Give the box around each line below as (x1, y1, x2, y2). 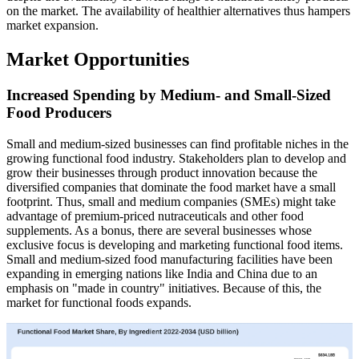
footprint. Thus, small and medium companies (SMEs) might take (6, 194, 336, 208)
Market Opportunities (6, 48, 189, 70)
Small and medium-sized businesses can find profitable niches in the (6, 136, 349, 151)
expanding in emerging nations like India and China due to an (6, 266, 317, 280)
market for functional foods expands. (6, 295, 192, 309)
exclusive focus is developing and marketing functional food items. (6, 237, 343, 252)
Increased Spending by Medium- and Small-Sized (6, 86, 331, 103)
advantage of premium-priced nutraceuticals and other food (6, 208, 304, 223)
